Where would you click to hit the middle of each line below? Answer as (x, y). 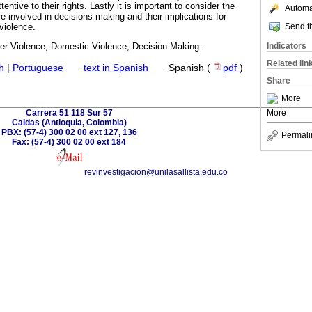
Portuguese (37, 68)
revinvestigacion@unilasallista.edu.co (156, 172)
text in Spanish (116, 68)
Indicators (287, 46)
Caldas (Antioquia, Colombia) (69, 122)
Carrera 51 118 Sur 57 (69, 112)
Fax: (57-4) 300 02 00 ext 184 (69, 142)
